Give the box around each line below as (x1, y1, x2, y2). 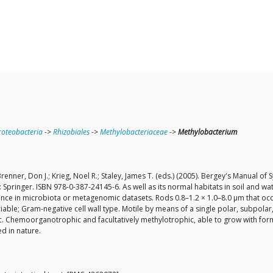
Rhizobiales (53, 127, 90, 138)
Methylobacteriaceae (100, 127, 168, 138)
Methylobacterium (178, 127, 237, 138)
